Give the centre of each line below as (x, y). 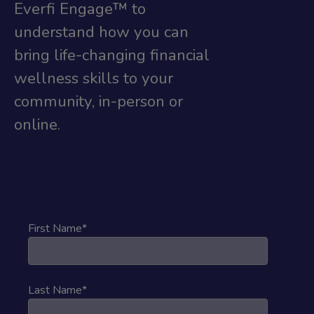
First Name (55, 228)
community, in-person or (98, 101)
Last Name (55, 290)
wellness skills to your (94, 78)
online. (37, 124)
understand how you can (101, 32)
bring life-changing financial (112, 55)
